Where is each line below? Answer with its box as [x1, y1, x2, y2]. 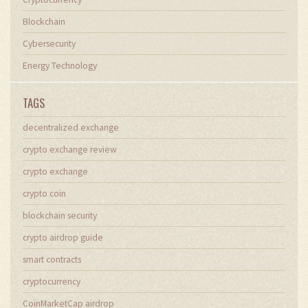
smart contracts [23, 253, 81, 265]
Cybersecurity [23, 37, 76, 49]
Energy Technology [23, 59, 97, 71]
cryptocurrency [23, 275, 80, 287]
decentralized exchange [23, 121, 119, 133]
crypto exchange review [23, 143, 117, 155]
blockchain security [23, 209, 97, 221]
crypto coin [23, 187, 66, 199]
